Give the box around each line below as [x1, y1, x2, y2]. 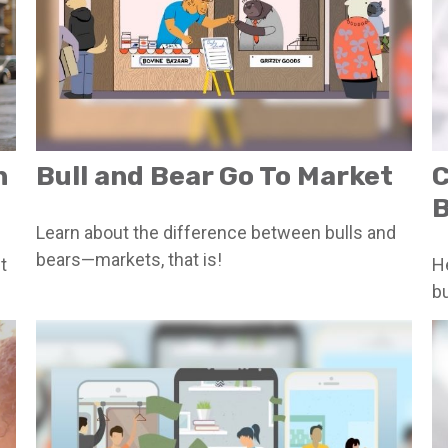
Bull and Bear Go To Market [35, 160, 393, 193]
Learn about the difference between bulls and [35, 222, 396, 244]
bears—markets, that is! [35, 249, 222, 271]
